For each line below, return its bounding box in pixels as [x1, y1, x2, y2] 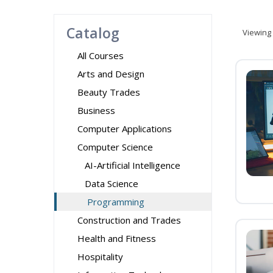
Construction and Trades [77, 214, 181, 226]
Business [77, 104, 115, 116]
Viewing [243, 27, 271, 38]
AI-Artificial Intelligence [85, 159, 180, 171]
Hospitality [77, 250, 123, 263]
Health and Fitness [77, 232, 156, 244]
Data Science [85, 177, 138, 190]
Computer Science [77, 141, 153, 153]
